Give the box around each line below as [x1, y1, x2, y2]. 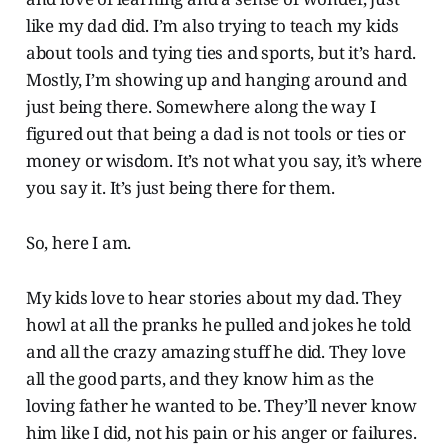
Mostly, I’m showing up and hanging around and [25, 67, 408, 91]
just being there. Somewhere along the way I [25, 94, 376, 118]
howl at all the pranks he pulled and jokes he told [25, 312, 412, 336]
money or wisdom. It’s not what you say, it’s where [25, 148, 423, 172]
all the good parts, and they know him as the [25, 366, 375, 390]
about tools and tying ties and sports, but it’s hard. [25, 40, 416, 64]
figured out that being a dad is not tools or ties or [25, 121, 406, 145]
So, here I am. [25, 230, 132, 254]
